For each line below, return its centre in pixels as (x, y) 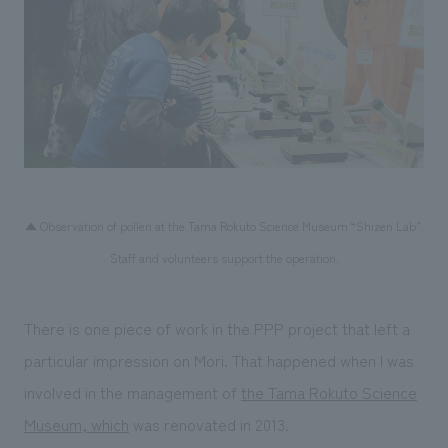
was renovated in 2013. (208, 424)
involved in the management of (132, 392)
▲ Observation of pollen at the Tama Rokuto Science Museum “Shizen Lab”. (224, 226)
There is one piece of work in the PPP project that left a (216, 328)
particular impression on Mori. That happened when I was (218, 360)
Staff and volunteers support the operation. (224, 258)
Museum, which (76, 424)
